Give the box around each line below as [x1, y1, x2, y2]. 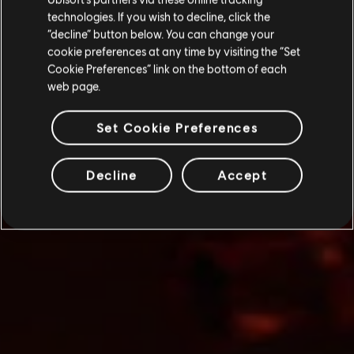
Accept [217, 167, 268, 183]
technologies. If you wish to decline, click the [47, 9, 270, 24]
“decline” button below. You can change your [47, 26, 274, 41]
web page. [47, 78, 100, 93]
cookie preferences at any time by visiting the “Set [47, 43, 300, 58]
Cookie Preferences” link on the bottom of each [47, 61, 287, 76]
